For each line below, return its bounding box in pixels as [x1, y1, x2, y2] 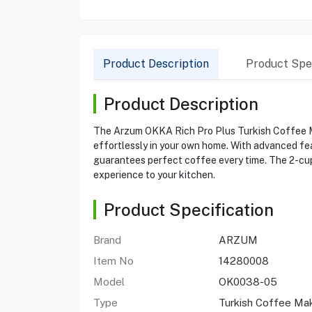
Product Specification [103, 200, 274, 219]
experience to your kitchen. [93, 169, 215, 180]
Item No [93, 255, 134, 267]
